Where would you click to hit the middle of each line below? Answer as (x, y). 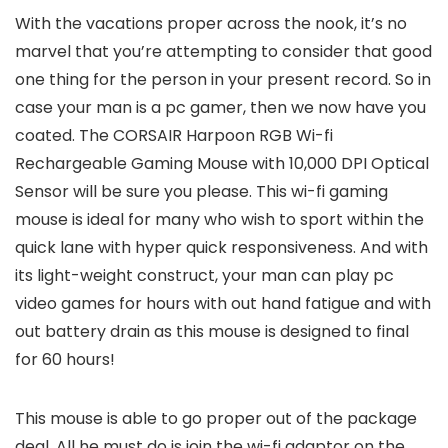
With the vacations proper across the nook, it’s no (211, 23)
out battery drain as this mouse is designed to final (212, 331)
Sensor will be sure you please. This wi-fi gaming (201, 191)
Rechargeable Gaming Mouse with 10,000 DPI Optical (222, 163)
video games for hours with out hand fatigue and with (223, 303)
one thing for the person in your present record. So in (223, 79)
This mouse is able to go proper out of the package (216, 418)
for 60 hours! (65, 359)
